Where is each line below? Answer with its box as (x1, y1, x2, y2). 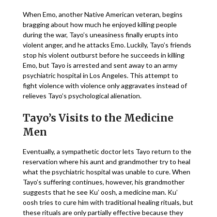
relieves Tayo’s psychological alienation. (23, 92, 143, 100)
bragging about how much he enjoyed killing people (23, 20, 177, 29)
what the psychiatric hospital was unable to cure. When (23, 168, 191, 176)
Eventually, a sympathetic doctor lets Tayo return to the (23, 147, 192, 155)
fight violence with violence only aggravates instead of (23, 81, 187, 90)
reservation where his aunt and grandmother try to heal (23, 157, 191, 166)
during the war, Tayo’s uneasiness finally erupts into (23, 31, 179, 39)
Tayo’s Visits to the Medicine (23, 111, 174, 124)
